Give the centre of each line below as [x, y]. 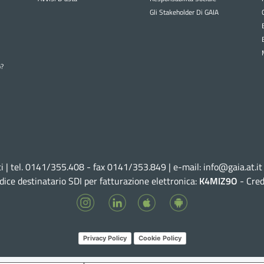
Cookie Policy [160, 238]
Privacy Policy [105, 238]
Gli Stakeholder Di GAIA [184, 12]
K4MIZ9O [218, 181]
